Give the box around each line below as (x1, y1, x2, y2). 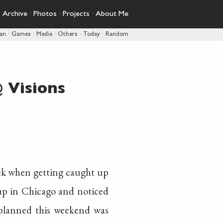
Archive (2, 10, 27, 18)
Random (106, 31, 128, 38)
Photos (33, 10, 57, 18)
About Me (96, 10, 128, 18)
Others (58, 31, 78, 38)
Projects (63, 10, 90, 18)
